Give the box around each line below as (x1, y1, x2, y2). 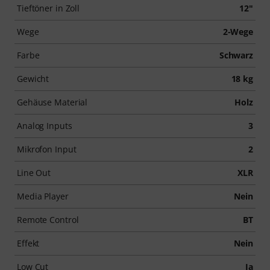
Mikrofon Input (17, 143, 77, 155)
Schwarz (219, 49, 253, 61)
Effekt (17, 237, 40, 249)
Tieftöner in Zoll (17, 2, 80, 14)
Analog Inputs (17, 119, 72, 131)
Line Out (17, 166, 51, 178)
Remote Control (17, 213, 79, 225)
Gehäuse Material (17, 96, 88, 108)
